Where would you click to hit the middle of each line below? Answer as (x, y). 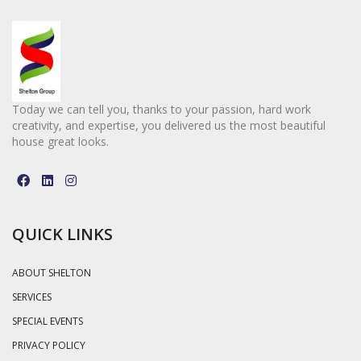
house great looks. (60, 142)
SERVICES (32, 297)
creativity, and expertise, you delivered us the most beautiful (169, 126)
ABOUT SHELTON (52, 273)
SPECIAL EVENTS (48, 322)
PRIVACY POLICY (49, 346)
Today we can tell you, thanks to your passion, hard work (162, 110)
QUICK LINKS (62, 234)
